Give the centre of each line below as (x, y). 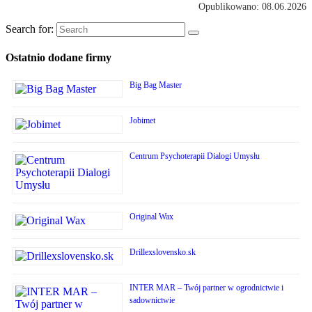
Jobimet (142, 121)
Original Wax (151, 217)
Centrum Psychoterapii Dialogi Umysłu (195, 156)
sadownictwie (152, 301)
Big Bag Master (156, 85)
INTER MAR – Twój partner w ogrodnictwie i (206, 288)
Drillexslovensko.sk (163, 252)
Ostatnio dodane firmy (58, 57)
